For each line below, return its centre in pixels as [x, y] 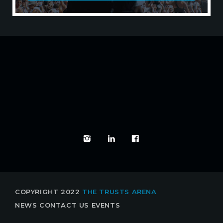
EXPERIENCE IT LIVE [160, 105]
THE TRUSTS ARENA [119, 192]
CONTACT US [64, 205]
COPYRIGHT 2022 [49, 192]
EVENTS [106, 205]
